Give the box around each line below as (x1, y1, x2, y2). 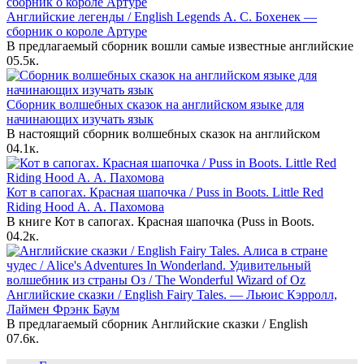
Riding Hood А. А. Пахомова (6, 199, 164, 214)
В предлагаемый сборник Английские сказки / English (6, 316, 308, 331)
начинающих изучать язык (6, 111, 154, 126)
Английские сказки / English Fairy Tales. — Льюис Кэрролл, (6, 287, 337, 301)
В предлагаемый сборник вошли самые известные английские (6, 38, 353, 53)
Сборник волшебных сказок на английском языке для (6, 97, 304, 111)
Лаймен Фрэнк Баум (6, 301, 119, 316)
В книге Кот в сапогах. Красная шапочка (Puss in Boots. (6, 214, 314, 228)
